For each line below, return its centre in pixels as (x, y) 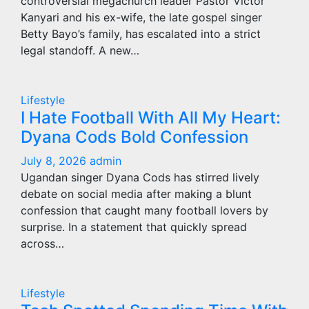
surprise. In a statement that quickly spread (134, 227)
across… (42, 243)
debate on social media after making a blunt (136, 194)
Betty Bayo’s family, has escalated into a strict (141, 34)
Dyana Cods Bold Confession (134, 137)
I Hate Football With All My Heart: (151, 118)
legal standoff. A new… (80, 50)
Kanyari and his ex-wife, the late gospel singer (141, 17)
